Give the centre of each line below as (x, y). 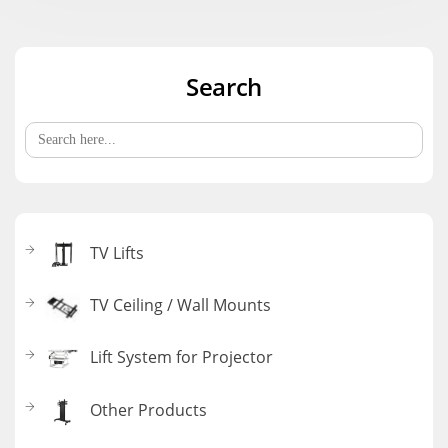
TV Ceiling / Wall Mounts (180, 304)
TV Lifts (117, 252)
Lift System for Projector (181, 357)
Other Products (148, 409)
